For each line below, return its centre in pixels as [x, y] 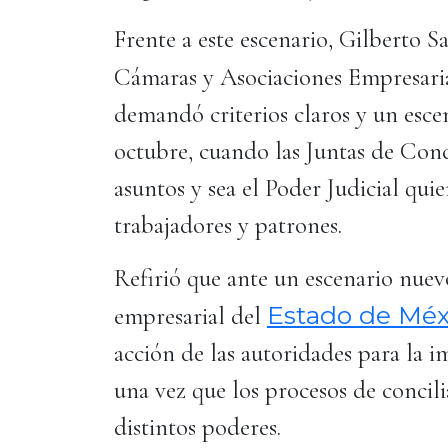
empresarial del [190, 316]
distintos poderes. [200, 427]
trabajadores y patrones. [231, 225]
